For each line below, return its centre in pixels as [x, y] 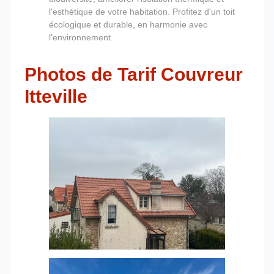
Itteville [56, 96]
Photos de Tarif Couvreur [134, 74]
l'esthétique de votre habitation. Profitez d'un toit [142, 11]
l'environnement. [81, 37]
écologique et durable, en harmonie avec [128, 24]
